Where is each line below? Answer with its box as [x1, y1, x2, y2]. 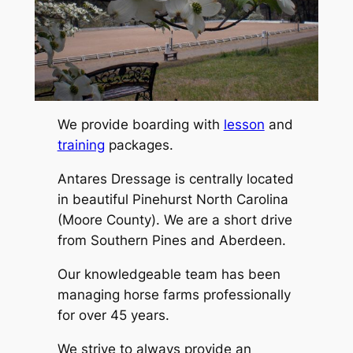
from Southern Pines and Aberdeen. [57, 232, 286, 248]
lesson [223, 117, 265, 133]
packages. [104, 137, 173, 154]
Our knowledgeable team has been [57, 266, 281, 282]
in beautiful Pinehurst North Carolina [57, 191, 288, 207]
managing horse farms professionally [57, 286, 291, 303]
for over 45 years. [57, 307, 169, 323]
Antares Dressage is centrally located [57, 170, 294, 187]
